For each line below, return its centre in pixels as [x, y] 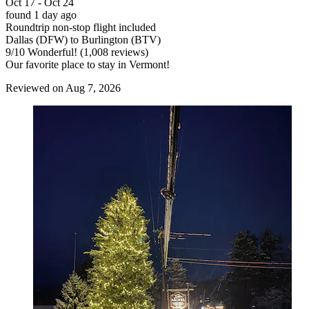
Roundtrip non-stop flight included [81, 28]
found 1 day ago [41, 15]
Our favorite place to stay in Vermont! [88, 65]
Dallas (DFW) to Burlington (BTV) [83, 40]
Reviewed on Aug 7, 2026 [63, 88]
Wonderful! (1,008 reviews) [87, 52]
